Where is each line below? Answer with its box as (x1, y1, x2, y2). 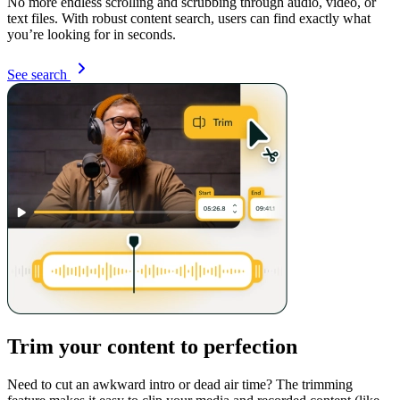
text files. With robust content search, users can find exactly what (7, 10, 371, 26)
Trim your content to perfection (7, 335, 297, 359)
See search (7, 66, 71, 82)
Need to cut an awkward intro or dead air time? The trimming (7, 377, 353, 393)
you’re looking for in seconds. (7, 26, 176, 42)
